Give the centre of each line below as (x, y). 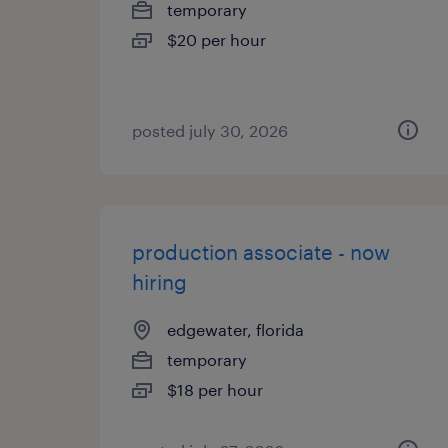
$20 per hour (216, 39)
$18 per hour (215, 389)
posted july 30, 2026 (210, 130)
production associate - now (261, 252)
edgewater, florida (235, 329)
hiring (159, 282)
